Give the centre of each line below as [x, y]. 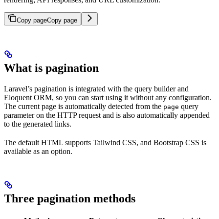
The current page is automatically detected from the [84, 106]
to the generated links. [38, 124]
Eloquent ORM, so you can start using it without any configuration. [108, 97]
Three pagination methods [70, 198]
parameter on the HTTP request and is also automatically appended [107, 115]
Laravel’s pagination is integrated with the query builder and [96, 88]
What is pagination [51, 68]
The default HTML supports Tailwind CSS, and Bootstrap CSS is [105, 142]
